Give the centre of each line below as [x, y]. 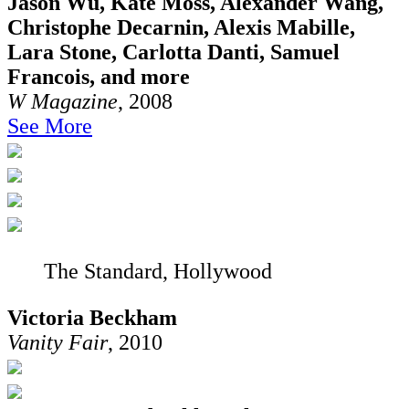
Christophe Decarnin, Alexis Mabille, [181, 27]
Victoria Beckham [92, 317]
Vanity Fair [58, 342]
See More [50, 126]
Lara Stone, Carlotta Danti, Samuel [173, 52]
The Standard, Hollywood [158, 271]
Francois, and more [99, 76]
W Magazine [63, 101]
